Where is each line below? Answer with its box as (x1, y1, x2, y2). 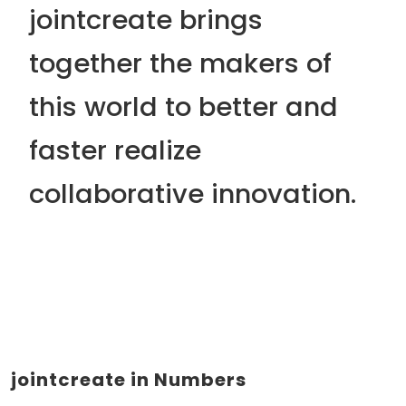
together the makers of (29, 45, 332, 82)
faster (29, 132, 107, 169)
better (198, 89, 278, 125)
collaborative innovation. (29, 176, 356, 212)
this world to (29, 89, 198, 125)
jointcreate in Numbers (11, 367, 246, 392)
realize (107, 132, 201, 169)
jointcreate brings (29, 2, 263, 38)
